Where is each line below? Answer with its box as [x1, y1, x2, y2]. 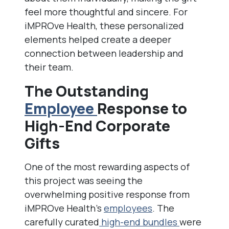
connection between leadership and [25, 47, 184, 59]
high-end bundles [99, 216, 179, 228]
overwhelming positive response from [25, 188, 190, 200]
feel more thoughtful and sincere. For [25, 6, 188, 18]
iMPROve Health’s [25, 202, 104, 214]
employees [104, 202, 152, 214]
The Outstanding [25, 81, 149, 101]
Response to [97, 98, 187, 119]
